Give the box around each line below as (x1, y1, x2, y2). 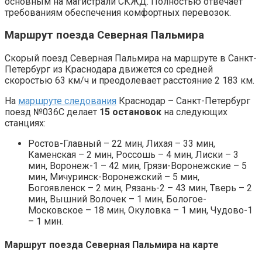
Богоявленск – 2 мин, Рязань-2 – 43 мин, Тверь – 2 (28, 182, 252, 194)
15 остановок (99, 106, 161, 118)
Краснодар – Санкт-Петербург (116, 95, 250, 106)
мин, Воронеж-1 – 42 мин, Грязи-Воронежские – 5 (28, 160, 247, 171)
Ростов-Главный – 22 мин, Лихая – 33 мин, (28, 137, 215, 149)
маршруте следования (18, 95, 116, 106)
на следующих (161, 106, 227, 118)
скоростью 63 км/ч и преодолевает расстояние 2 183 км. (5, 74, 254, 86)
